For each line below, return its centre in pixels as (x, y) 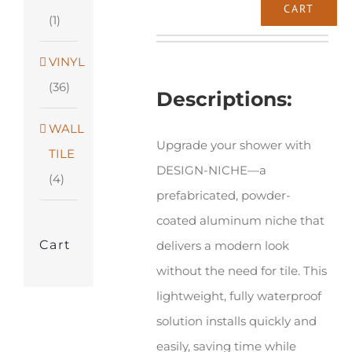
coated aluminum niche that (241, 221)
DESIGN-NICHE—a (212, 170)
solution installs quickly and (237, 321)
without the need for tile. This (242, 271)
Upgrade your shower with (234, 145)
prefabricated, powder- (224, 196)
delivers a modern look (223, 246)
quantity (269, 82)
